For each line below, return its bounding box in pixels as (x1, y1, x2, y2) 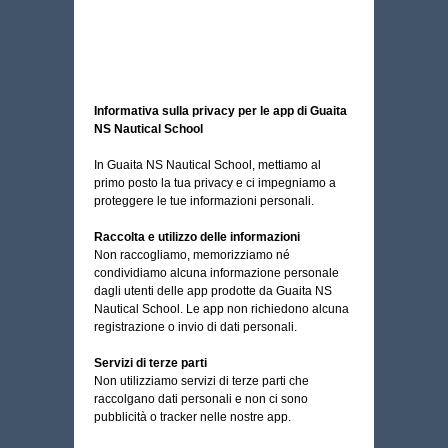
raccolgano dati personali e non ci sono (94, 392, 308, 406)
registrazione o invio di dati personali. (94, 320, 297, 334)
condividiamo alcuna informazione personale (94, 266, 339, 280)
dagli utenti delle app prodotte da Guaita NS (94, 284, 332, 298)
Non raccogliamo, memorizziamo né (94, 248, 290, 262)
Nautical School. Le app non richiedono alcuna (94, 302, 349, 316)
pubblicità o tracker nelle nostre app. (94, 410, 291, 424)
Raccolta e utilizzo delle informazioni (94, 230, 300, 244)
